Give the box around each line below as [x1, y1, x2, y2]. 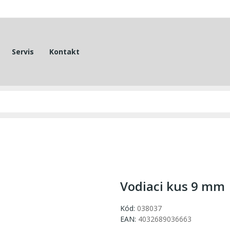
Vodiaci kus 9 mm [120, 178, 225, 195]
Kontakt [49, 46, 80, 56]
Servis [11, 46, 34, 56]
